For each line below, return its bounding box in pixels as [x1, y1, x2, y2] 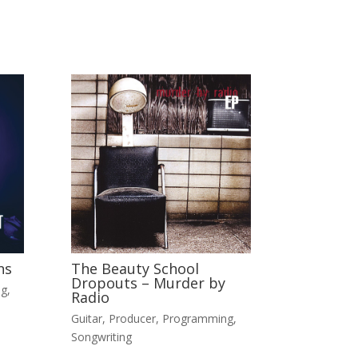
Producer [109, 310, 157, 326]
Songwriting [71, 328, 133, 344]
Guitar [71, 310, 103, 326]
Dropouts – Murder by [71, 273, 226, 293]
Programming [162, 310, 234, 326]
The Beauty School [71, 259, 200, 279]
